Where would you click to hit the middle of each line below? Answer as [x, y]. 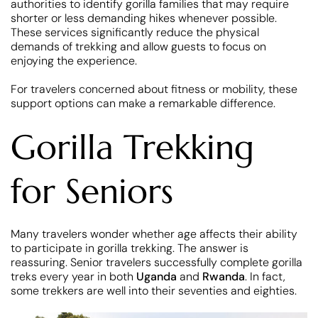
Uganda [158, 277]
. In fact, [265, 277]
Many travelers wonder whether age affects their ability [154, 234]
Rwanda [224, 277]
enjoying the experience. [74, 61]
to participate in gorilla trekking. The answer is [130, 248]
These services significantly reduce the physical [135, 33]
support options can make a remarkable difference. [143, 104]
